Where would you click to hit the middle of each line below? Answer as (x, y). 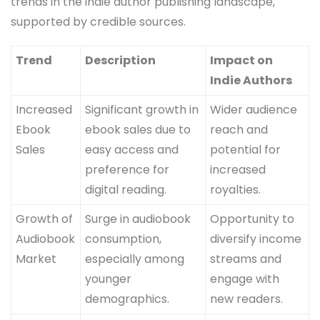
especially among (135, 259)
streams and (246, 259)
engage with (245, 279)
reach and (239, 130)
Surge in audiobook (138, 219)
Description (121, 61)
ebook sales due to (138, 130)
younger (109, 279)
